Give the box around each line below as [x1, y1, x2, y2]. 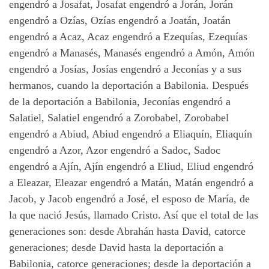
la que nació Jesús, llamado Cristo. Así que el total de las [9, 209, 258, 222]
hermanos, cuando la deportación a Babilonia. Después [9, 79, 249, 92]
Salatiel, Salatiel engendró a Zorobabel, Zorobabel [9, 112, 229, 124]
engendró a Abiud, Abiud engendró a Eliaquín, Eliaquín [9, 128, 252, 141]
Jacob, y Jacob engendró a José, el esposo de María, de [9, 193, 250, 205]
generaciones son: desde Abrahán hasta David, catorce [9, 225, 246, 238]
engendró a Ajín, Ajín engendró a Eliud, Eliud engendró [9, 160, 253, 173]
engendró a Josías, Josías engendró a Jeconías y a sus [9, 63, 241, 76]
